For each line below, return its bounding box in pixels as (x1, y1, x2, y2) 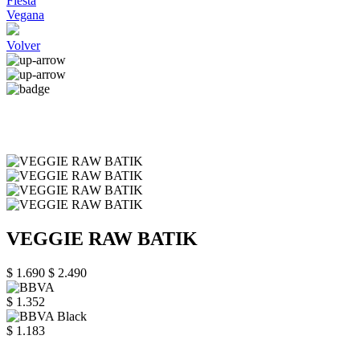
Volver (6, 39, 40, 52)
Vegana (6, 8, 44, 22)
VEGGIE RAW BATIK (6, 227, 198, 249)
